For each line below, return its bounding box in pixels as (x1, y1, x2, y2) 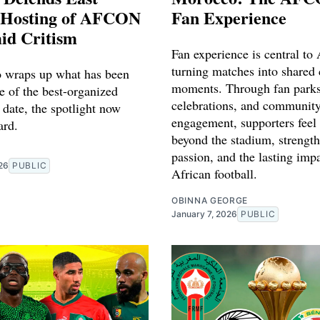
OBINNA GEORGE (171, 194, 249, 206)
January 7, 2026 (171, 208, 237, 219)
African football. (171, 164, 257, 182)
